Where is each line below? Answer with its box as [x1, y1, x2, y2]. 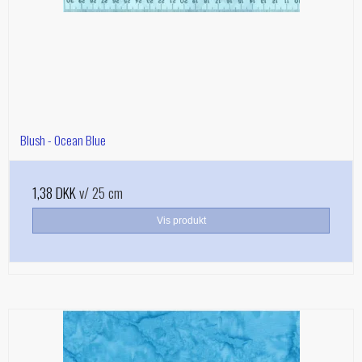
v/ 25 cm [76, 181, 123, 203]
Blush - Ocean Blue [20, 129, 106, 149]
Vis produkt [156, 214, 206, 226]
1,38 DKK [32, 181, 76, 203]
